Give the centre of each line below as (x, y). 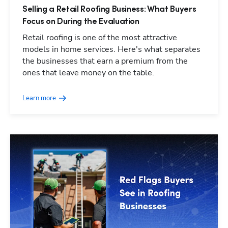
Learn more (39, 98)
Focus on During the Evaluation (81, 22)
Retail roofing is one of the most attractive (100, 38)
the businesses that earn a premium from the (105, 61)
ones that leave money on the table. (88, 73)
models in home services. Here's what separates (111, 50)
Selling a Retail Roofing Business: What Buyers (109, 10)
